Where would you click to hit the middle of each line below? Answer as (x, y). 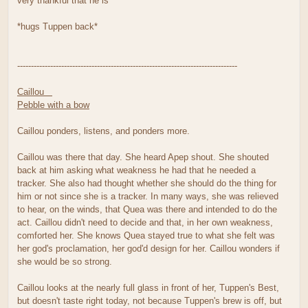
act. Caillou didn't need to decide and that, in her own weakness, (145, 222)
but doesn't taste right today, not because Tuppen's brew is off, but (150, 300)
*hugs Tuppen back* (57, 26)
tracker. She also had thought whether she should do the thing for (147, 183)
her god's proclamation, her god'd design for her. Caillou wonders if (148, 248)
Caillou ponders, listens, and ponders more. (103, 131)
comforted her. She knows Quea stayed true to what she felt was (146, 235)
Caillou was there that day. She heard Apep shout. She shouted (143, 157)
